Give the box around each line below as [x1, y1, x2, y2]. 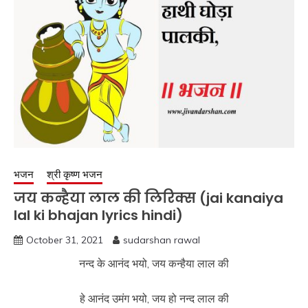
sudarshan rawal [123, 234, 200, 246]
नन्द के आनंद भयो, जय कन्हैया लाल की [79, 256, 229, 270]
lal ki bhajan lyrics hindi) [14, 206, 183, 225]
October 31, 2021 [26, 234, 103, 246]
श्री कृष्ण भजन [47, 168, 102, 181]
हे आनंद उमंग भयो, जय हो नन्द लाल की [79, 291, 229, 305]
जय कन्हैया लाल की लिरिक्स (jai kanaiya [14, 188, 283, 208]
